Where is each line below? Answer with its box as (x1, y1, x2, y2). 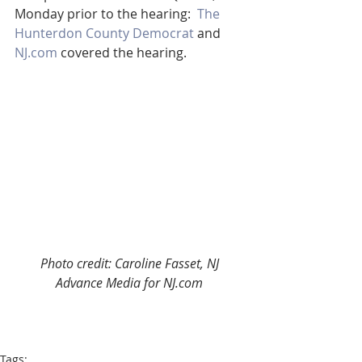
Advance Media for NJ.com (56, 273, 203, 292)
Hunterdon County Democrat (15, 23, 194, 42)
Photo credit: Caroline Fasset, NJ (40, 254, 222, 272)
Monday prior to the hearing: (15, 4, 197, 23)
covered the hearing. (57, 43, 187, 61)
